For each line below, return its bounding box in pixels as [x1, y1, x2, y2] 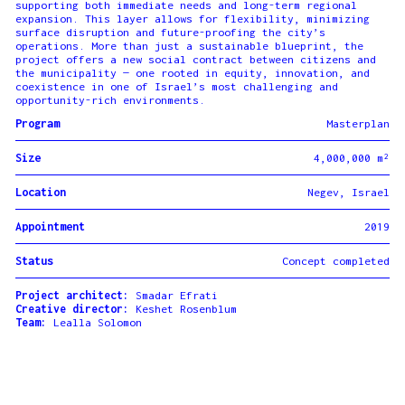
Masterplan [326, 117, 391, 131]
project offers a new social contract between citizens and [14, 52, 376, 66]
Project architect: [14, 287, 136, 302]
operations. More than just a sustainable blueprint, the [14, 38, 363, 52]
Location [14, 184, 66, 199]
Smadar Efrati [135, 287, 218, 302]
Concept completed [282, 254, 391, 268]
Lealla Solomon [46, 315, 142, 329]
